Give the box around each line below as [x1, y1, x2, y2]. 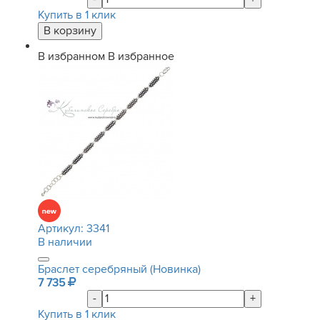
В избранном [38, 49, 105, 64]
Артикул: [38, 221, 86, 236]
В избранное [108, 49, 174, 64]
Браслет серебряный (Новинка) [38, 262, 201, 276]
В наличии [38, 235, 92, 249]
